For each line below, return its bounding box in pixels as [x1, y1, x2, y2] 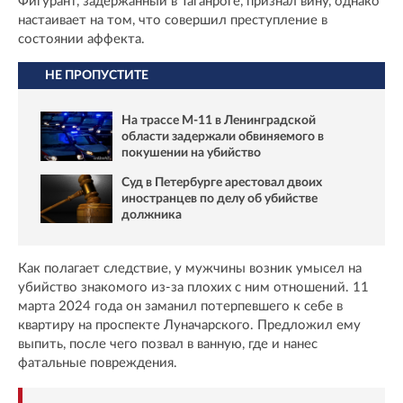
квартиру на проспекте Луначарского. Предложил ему [18, 318, 361, 333]
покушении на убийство [121, 146, 261, 159]
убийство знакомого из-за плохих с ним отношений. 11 [18, 281, 369, 295]
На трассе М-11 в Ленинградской [121, 113, 316, 127]
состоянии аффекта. [18, 32, 145, 47]
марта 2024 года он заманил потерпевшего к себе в [18, 300, 343, 314]
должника [121, 208, 182, 221]
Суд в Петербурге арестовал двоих [121, 175, 322, 189]
